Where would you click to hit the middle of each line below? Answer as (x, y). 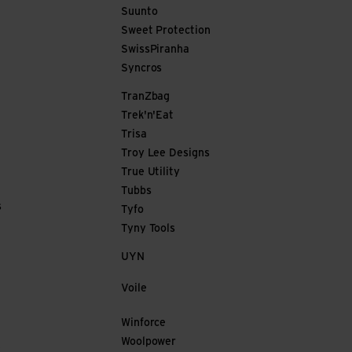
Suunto (139, 12)
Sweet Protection (166, 31)
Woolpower (149, 342)
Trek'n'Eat (147, 116)
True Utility (150, 172)
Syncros (142, 69)
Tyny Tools (148, 229)
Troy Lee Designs (165, 154)
